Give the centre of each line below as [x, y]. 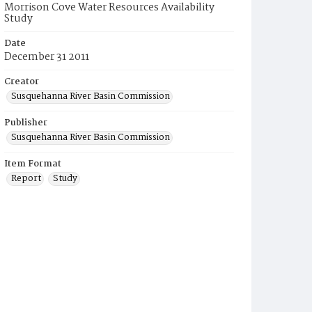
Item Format [33, 164]
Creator [22, 82]
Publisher [26, 123]
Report [26, 179]
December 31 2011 [47, 57]
